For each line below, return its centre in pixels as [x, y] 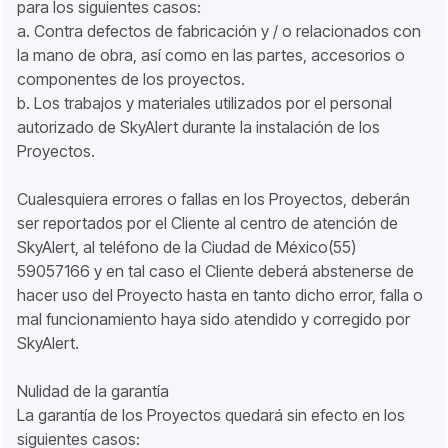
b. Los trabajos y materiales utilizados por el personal [204, 103]
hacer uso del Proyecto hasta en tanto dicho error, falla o [220, 295]
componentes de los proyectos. [131, 79]
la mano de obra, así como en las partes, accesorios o [211, 55]
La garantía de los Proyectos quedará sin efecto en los [211, 415]
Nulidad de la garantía [93, 391]
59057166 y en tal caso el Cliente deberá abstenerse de [215, 271]
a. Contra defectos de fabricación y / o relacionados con [219, 31]
